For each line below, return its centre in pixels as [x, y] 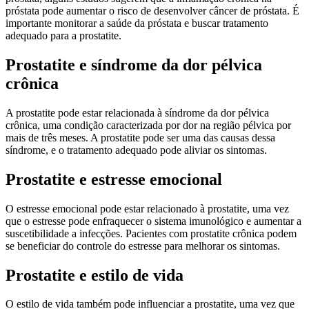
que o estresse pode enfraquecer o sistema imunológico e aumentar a [153, 221]
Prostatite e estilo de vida [94, 275]
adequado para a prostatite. [63, 36]
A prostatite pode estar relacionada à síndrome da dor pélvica [137, 112]
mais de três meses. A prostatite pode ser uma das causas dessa [140, 137]
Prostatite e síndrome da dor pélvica [134, 64]
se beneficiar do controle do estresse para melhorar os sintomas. [143, 246]
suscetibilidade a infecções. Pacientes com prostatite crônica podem [151, 233]
